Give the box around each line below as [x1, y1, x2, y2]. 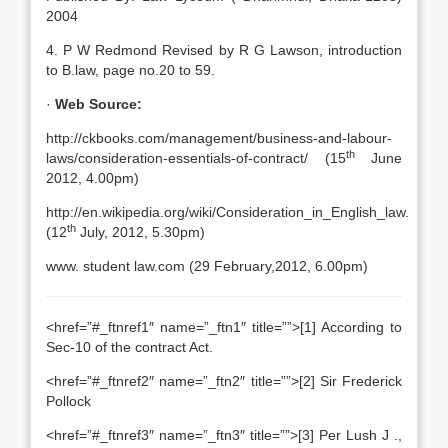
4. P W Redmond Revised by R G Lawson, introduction [46, 42, 402, 58]
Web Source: [55, 96, 142, 112]
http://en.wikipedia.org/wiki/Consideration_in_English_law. [46, 204, 409, 220]
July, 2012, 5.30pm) [76, 224, 205, 240]
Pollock [46, 393, 91, 409]
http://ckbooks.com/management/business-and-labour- [46, 130, 392, 146]
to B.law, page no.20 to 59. [46, 62, 215, 78]
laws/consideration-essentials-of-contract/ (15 [46, 150, 346, 166]
